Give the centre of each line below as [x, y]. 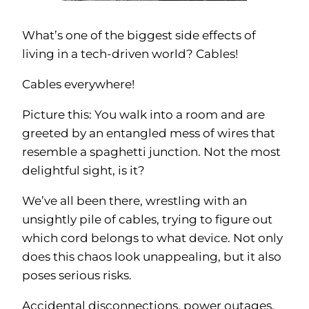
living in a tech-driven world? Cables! [130, 54]
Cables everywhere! [78, 84]
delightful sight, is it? [83, 171]
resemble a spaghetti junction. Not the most [151, 152]
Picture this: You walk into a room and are [143, 115]
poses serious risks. [77, 276]
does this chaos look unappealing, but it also [152, 257]
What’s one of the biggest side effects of [139, 36]
